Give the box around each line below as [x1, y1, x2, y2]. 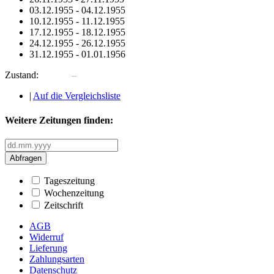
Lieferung [29, 242, 67, 253]
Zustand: [5, 70, 39, 81]
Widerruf [29, 231, 64, 242]
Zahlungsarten [29, 253, 84, 264]
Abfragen [10, 153, 42, 163]
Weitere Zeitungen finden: [5, 114, 113, 125]
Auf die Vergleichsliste [33, 91, 120, 102]
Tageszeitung [44, 175, 95, 186]
